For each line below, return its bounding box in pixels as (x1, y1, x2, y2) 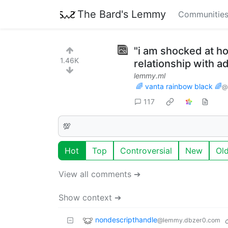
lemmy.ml (134, 71, 165, 80)
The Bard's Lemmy (77, 8, 166, 20)
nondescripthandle (95, 215, 157, 224)
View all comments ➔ (59, 168, 140, 179)
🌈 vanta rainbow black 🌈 (136, 82, 222, 91)
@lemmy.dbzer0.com (157, 216, 220, 224)
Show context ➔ (59, 192, 121, 203)
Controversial (120, 145, 172, 156)
